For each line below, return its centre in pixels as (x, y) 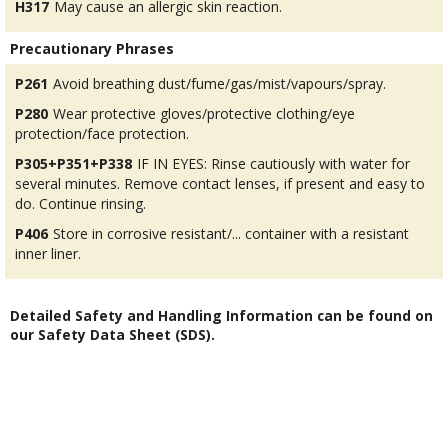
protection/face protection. (102, 133)
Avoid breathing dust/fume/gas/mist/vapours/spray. (219, 83)
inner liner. (48, 253)
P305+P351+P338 (73, 163)
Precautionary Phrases (92, 48)
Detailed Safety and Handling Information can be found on (221, 315)
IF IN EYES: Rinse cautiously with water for (273, 163)
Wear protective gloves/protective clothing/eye (204, 113)
